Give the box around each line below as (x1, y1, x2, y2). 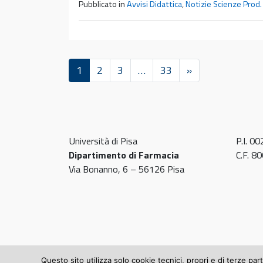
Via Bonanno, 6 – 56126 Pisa (69, 162, 184, 176)
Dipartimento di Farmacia (69, 148, 179, 162)
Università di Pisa (69, 134, 137, 148)
